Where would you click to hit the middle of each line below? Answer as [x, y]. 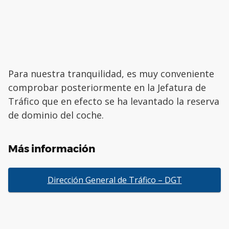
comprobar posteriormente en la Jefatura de [107, 88]
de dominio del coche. [56, 115]
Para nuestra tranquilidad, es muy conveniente [111, 74]
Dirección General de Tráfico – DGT [114, 180]
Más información [52, 149]
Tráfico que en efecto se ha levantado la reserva [114, 101]
